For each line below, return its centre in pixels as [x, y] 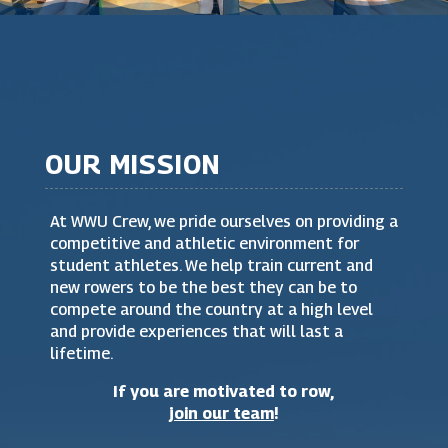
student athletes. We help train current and [211, 266]
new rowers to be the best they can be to [203, 288]
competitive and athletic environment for [204, 244]
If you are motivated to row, [224, 392]
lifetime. [81, 354]
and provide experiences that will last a [196, 332]
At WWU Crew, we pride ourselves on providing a [223, 222]
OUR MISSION [132, 165]
